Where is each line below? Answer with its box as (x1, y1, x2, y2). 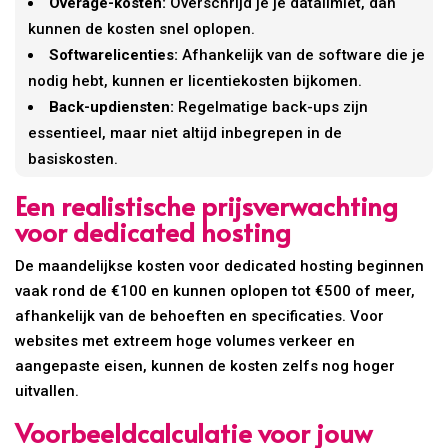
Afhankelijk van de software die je (178, 45, 426, 64)
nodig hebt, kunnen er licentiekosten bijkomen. (28, 71, 363, 90)
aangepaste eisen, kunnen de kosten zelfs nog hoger (15, 356, 396, 375)
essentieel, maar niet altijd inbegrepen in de (28, 123, 343, 142)
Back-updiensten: (49, 97, 175, 116)
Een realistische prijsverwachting (15, 186, 399, 223)
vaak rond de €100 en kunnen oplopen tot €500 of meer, (15, 281, 416, 300)
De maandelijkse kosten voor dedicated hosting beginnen (15, 256, 425, 275)
